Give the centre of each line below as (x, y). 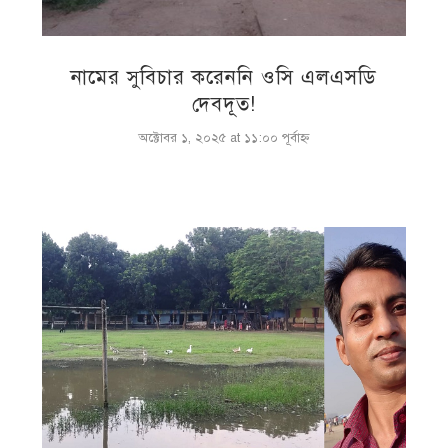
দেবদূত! (224, 104)
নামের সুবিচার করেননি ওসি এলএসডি (224, 77)
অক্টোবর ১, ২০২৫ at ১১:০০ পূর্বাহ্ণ (224, 137)
